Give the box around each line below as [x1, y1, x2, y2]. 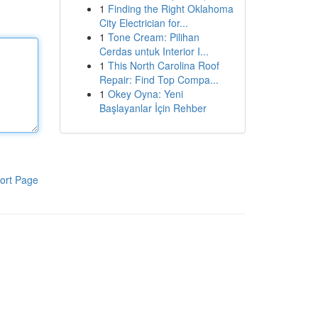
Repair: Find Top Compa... [99, 72, 219, 87]
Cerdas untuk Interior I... [99, 44, 209, 58]
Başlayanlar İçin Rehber [99, 101, 207, 115]
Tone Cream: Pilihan [107, 30, 199, 44]
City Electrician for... [99, 16, 188, 30]
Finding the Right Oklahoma [107, 1, 234, 16]
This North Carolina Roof [107, 58, 219, 72]
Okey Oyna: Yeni [107, 87, 183, 101]
